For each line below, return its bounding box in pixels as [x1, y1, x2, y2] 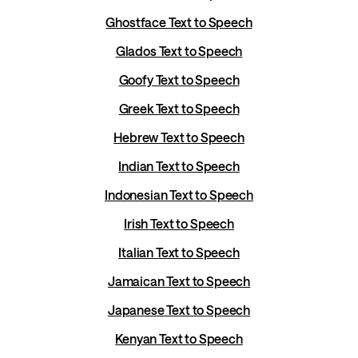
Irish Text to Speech [124, 216, 234, 232]
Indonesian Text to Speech [105, 187, 253, 203]
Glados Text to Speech [115, 43, 243, 59]
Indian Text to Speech [118, 158, 240, 174]
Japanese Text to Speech [107, 302, 251, 318]
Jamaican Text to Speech [107, 273, 251, 289]
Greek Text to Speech [118, 101, 240, 117]
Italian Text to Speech [118, 245, 240, 261]
